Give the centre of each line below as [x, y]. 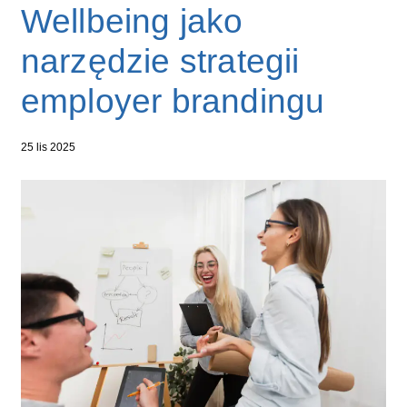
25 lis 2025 [48, 147]
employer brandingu [173, 101]
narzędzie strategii [160, 61]
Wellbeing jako [132, 21]
